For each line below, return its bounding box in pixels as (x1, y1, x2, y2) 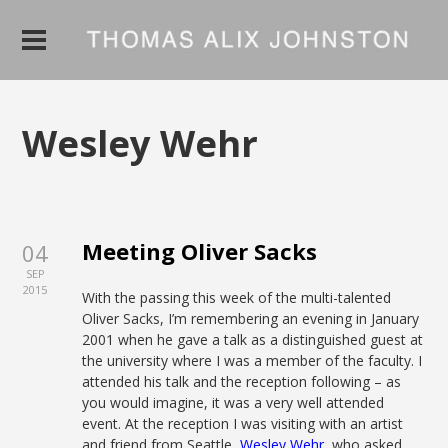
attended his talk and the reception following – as (82, 372, 402, 391)
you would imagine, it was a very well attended (82, 393, 385, 412)
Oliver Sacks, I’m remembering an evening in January (82, 309, 420, 328)
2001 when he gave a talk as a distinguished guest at (82, 330, 424, 349)
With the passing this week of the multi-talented (82, 288, 392, 307)
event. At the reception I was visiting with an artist (82, 414, 404, 433)
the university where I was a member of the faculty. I (82, 351, 423, 370)
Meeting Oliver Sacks (82, 236, 318, 266)
